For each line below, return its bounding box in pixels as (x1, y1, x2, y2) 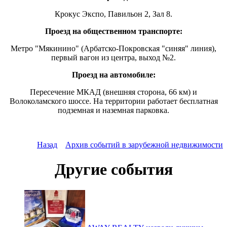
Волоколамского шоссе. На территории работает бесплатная (9, 96, 218, 105)
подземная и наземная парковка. (58, 105, 169, 115)
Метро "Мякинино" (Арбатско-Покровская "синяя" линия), (11, 44, 216, 53)
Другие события (54, 160, 173, 179)
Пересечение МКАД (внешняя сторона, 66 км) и (30, 87, 197, 96)
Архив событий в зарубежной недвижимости (65, 140, 223, 149)
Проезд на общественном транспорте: (45, 26, 182, 35)
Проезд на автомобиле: (71, 70, 156, 79)
